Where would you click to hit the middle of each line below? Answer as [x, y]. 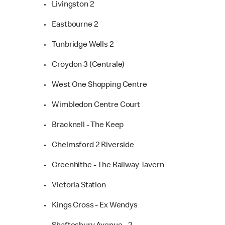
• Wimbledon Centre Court [92, 105]
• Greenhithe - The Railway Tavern [104, 165]
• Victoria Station [75, 186]
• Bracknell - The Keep [84, 125]
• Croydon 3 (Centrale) [84, 65]
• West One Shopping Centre [95, 85]
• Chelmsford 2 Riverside [89, 145]
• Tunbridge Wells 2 [79, 45]
